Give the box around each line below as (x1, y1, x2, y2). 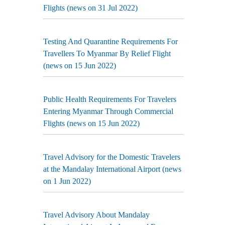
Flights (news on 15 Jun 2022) (43, 119, 140, 128)
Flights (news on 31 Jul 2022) (43, 4, 138, 12)
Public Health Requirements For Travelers (43, 95, 176, 103)
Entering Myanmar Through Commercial (43, 107, 173, 116)
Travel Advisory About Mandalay (43, 210, 150, 219)
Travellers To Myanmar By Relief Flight (43, 49, 171, 58)
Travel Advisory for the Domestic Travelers (43, 153, 180, 161)
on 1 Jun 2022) (43, 177, 91, 185)
